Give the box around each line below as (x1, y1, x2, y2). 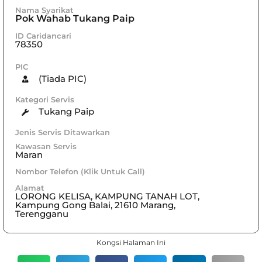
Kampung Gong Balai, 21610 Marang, (15, 199, 175, 211)
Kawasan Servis (15, 141, 77, 151)
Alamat (15, 182, 44, 192)
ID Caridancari (15, 30, 71, 40)
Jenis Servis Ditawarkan (15, 127, 110, 137)
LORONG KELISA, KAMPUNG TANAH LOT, (15, 190, 199, 202)
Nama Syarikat (15, 5, 74, 15)
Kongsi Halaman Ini (96, 237, 166, 247)
